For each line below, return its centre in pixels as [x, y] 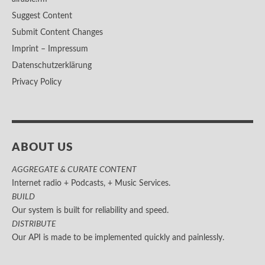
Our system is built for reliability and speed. [90, 211]
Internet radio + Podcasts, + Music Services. [91, 183]
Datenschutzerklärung [52, 66]
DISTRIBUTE [34, 224]
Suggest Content [42, 16]
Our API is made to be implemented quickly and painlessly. [118, 238]
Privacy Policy [37, 82]
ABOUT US [43, 148]
